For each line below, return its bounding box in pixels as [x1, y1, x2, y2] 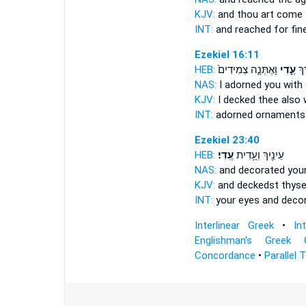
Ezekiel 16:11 [194, 48, 260, 61]
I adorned [216, 79, 264, 91]
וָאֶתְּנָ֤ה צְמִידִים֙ [217, 64, 277, 76]
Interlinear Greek [194, 219, 274, 232]
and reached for [212, 23, 291, 36]
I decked [214, 94, 258, 106]
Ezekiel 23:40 [194, 134, 260, 146]
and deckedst [214, 179, 281, 191]
